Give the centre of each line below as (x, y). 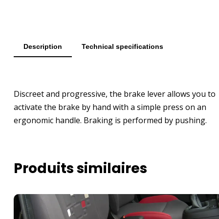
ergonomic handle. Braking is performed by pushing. (110, 120)
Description (43, 46)
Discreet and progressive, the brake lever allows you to (115, 94)
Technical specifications (122, 46)
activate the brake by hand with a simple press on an (110, 107)
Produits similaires (80, 168)
